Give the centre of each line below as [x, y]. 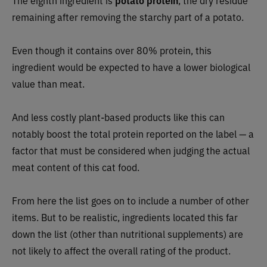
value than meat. [48, 84]
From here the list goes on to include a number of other [131, 201]
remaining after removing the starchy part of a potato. [128, 17]
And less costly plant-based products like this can [118, 117]
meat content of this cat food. [76, 167]
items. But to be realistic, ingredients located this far [125, 217]
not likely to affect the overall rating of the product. [121, 251]
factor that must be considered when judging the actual [131, 150]
